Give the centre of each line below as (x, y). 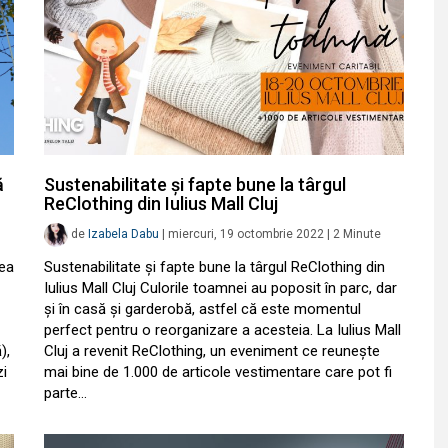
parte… (65, 393)
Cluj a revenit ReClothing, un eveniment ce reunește (212, 351)
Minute (362, 234)
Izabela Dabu (123, 234)
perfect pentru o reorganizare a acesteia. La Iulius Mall (222, 330)
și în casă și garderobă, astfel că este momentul (202, 309)
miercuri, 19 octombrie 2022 (246, 234)
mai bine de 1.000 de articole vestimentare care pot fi (218, 372)
